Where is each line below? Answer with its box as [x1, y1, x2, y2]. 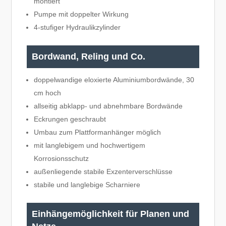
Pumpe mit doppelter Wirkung [34, 10, 129, 18]
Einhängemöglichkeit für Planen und [32, 208, 190, 219]
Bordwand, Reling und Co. [32, 51, 146, 62]
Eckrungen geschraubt [34, 115, 106, 123]
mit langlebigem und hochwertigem [34, 141, 146, 149]
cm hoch [34, 88, 62, 97]
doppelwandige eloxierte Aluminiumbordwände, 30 [34, 75, 195, 84]
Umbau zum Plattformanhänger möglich [34, 128, 161, 136]
